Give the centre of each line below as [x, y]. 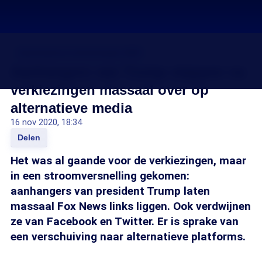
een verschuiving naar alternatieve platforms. [128, 237]
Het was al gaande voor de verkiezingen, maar [128, 161]
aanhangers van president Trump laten [110, 191]
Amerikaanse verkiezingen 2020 [79, 53]
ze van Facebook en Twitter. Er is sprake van [125, 221]
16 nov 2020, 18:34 [46, 122]
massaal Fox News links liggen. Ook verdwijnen [131, 206]
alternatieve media [71, 108]
